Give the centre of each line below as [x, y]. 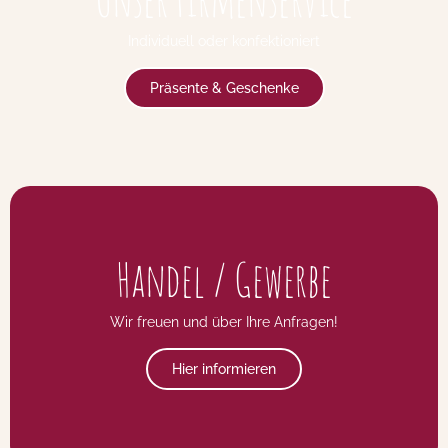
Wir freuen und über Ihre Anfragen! [224, 321]
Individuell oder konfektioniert [224, 40]
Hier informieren [224, 368]
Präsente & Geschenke [224, 87]
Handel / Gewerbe [224, 278]
